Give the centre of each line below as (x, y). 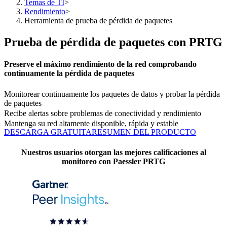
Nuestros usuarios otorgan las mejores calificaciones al (113, 152)
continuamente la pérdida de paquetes (69, 73)
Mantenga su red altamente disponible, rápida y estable (91, 123)
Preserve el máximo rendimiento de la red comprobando (100, 64)
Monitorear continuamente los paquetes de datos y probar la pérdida (112, 94)
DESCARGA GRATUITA (48, 132)
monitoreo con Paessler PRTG (113, 161)
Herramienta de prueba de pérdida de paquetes (98, 21)
